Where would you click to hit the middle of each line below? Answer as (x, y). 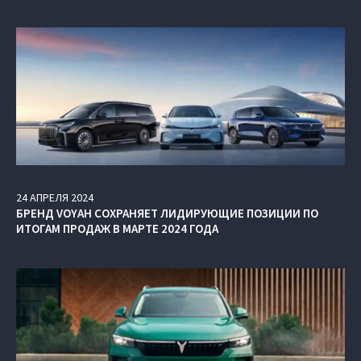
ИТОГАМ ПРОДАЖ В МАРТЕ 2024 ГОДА (117, 228)
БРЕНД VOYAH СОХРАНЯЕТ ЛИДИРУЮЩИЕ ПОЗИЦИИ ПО (167, 213)
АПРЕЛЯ (49, 197)
